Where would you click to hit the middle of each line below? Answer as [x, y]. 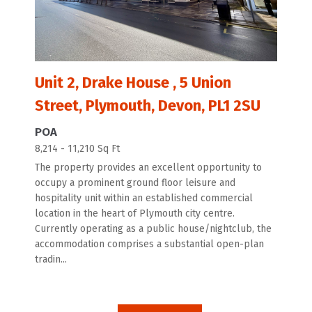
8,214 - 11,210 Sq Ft [77, 149]
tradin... [51, 260]
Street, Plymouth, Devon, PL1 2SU [148, 105]
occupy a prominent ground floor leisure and [135, 183]
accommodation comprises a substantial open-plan [149, 244]
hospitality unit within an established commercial [144, 198]
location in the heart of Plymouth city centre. [135, 214]
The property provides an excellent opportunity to [148, 168]
